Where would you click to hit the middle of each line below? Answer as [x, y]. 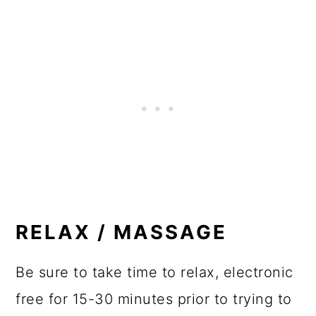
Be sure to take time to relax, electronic [154, 273]
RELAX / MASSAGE [122, 232]
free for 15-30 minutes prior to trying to [154, 299]
